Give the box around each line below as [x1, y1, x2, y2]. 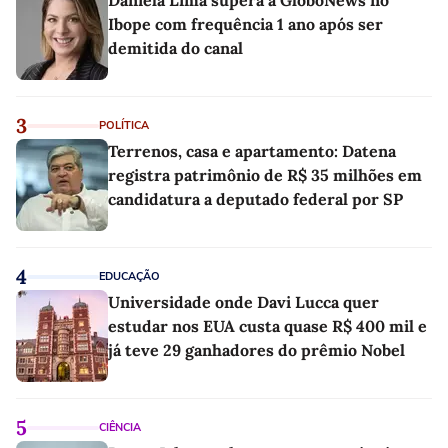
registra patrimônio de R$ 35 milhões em [108, 164, 422, 185]
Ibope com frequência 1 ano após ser [108, 13, 383, 34]
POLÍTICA [99, 117, 149, 133]
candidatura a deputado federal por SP [108, 188, 403, 209]
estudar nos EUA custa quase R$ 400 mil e [108, 315, 427, 336]
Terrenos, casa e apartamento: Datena [108, 140, 396, 161]
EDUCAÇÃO [99, 268, 160, 284]
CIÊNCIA [99, 419, 141, 435]
